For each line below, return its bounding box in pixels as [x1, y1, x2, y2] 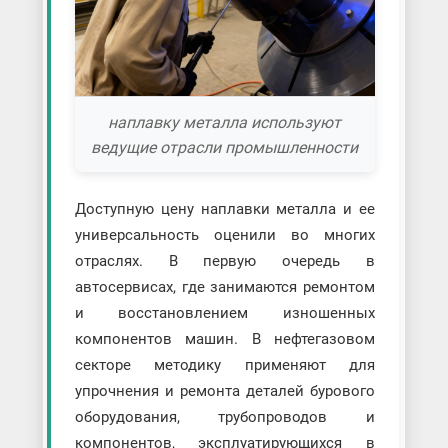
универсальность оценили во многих [74, 226, 376, 245]
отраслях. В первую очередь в [74, 252, 376, 271]
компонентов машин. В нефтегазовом [74, 330, 376, 349]
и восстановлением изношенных [74, 304, 376, 323]
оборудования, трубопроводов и [74, 408, 376, 427]
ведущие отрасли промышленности [91, 137, 359, 157]
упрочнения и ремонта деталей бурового [74, 382, 376, 401]
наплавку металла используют [108, 112, 342, 132]
